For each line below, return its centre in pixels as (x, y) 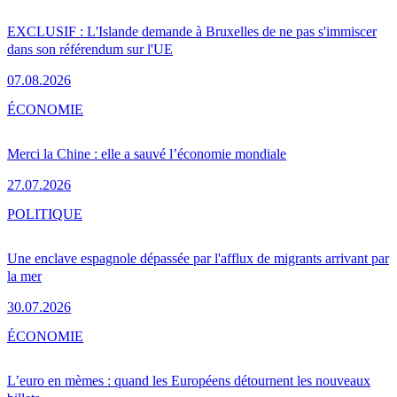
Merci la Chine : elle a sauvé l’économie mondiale (147, 153)
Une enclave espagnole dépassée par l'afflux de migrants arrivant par (198, 258)
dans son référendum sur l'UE (90, 49)
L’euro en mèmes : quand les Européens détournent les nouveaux (189, 380)
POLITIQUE (45, 214)
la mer (24, 276)
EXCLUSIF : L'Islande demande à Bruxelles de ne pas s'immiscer (192, 31)
